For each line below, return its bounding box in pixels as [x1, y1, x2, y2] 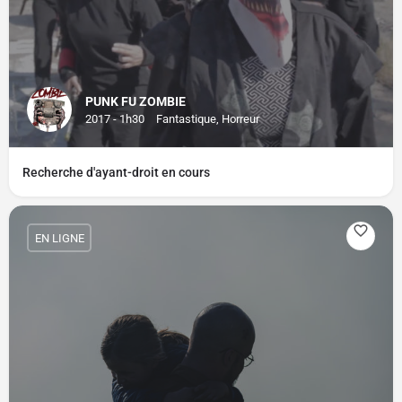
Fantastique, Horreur [156, 112, 259, 126]
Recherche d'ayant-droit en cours [22, 165, 210, 179]
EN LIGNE [34, 231, 84, 245]
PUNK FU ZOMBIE [85, 94, 186, 109]
